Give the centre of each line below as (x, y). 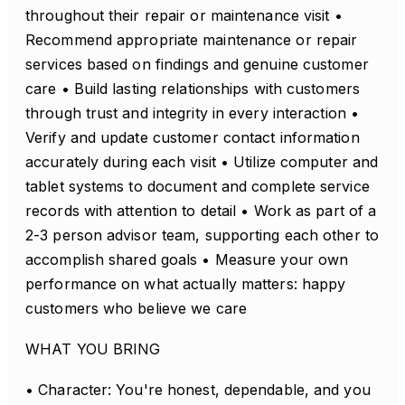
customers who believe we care (136, 308)
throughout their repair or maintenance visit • (184, 15)
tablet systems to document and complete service (198, 186)
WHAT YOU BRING (93, 349)
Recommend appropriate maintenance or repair (192, 40)
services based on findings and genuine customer (197, 64)
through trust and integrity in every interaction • (193, 113)
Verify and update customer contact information (193, 137)
